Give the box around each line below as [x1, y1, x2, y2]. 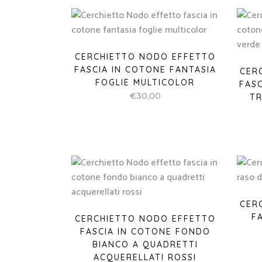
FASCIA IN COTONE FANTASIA [74, 64, 216, 75]
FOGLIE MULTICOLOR [95, 77, 195, 88]
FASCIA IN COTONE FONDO [80, 226, 211, 237]
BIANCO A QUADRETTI [92, 239, 198, 250]
